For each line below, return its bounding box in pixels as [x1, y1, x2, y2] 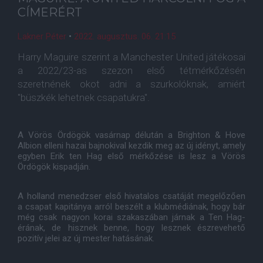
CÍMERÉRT [18, 5, 82, 19]
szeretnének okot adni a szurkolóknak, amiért [18, 78, 245, 90]
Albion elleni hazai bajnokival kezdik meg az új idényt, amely [18, 140, 245, 151]
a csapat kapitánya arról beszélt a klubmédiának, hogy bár [18, 201, 245, 212]
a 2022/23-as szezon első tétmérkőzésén [18, 65, 245, 76]
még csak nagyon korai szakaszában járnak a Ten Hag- [18, 212, 245, 222]
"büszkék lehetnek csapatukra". [18, 92, 150, 103]
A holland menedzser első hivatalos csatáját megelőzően [18, 191, 245, 201]
